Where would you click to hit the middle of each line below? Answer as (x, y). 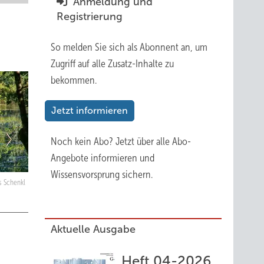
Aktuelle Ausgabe (93, 229)
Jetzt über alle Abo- (153, 141)
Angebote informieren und (103, 158)
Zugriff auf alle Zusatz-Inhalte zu (112, 64)
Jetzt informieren (90, 110)
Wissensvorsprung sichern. (102, 174)
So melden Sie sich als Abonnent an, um (129, 47)
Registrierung (90, 16)
